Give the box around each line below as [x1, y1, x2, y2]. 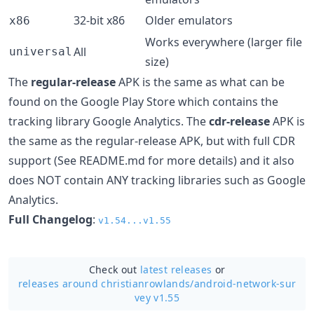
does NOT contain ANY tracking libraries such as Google [8, 172, 306, 188]
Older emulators [145, 13, 233, 28]
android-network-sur [193, 277, 296, 290]
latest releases [140, 263, 212, 276]
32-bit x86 [74, 13, 125, 28]
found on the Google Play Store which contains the [8, 94, 278, 109]
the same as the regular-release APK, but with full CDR [8, 133, 295, 149]
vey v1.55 [134, 291, 180, 304]
